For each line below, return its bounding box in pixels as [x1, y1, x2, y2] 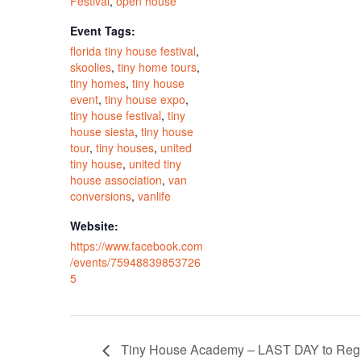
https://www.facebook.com [70, 238, 204, 255]
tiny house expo [105, 91, 186, 108]
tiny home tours [118, 59, 197, 76]
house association [70, 172, 163, 189]
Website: [70, 218, 119, 234]
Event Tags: [70, 23, 136, 39]
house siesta [70, 123, 135, 140]
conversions [70, 188, 132, 205]
